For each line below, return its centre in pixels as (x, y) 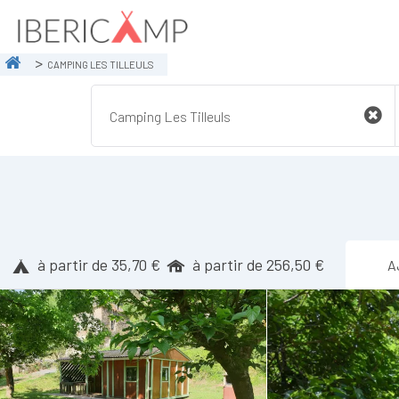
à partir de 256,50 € (259, 265)
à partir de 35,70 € (99, 265)
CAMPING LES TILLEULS (101, 64)
